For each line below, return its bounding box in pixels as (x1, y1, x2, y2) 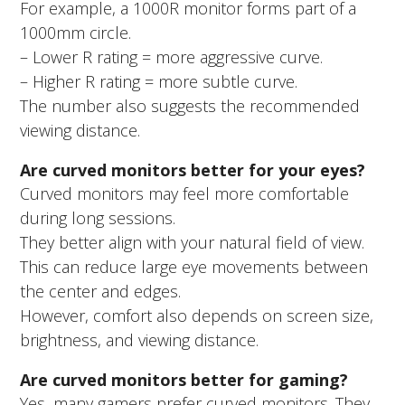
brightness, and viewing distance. (20, 329, 259, 352)
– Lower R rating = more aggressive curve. (20, 46, 324, 69)
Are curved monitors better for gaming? (20, 369, 349, 391)
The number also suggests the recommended (20, 95, 361, 118)
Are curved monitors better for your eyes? (20, 159, 366, 182)
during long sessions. (20, 207, 176, 230)
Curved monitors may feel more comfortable (20, 183, 350, 205)
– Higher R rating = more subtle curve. (20, 71, 298, 93)
